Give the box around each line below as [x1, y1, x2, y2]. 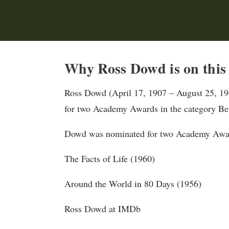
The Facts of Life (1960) [64, 152, 155, 165]
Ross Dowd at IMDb [64, 202, 141, 215]
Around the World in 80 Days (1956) [64, 177, 201, 190]
